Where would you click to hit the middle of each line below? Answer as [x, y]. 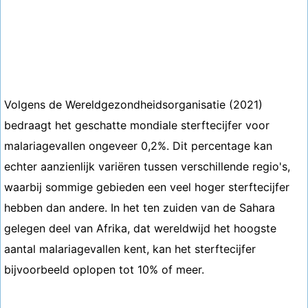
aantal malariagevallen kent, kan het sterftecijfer [130, 249]
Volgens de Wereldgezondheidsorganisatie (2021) [133, 104]
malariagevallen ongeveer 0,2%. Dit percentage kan [138, 146]
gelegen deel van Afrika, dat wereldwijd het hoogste [140, 228]
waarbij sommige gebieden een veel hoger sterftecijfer [147, 187]
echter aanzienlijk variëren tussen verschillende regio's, [147, 166]
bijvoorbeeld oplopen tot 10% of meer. [104, 269]
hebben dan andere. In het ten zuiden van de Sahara [140, 208]
